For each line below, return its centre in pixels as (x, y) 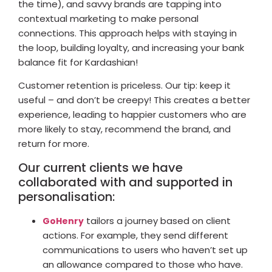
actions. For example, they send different (135, 235)
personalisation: (66, 196)
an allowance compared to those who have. (143, 264)
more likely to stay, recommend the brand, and (124, 129)
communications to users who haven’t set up (145, 250)
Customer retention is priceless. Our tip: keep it (124, 86)
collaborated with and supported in (125, 182)
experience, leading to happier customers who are (132, 115)
